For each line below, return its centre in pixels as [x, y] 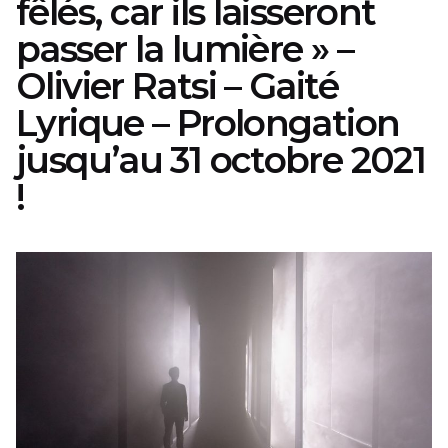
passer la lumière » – [184, 49]
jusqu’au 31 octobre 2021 [221, 160]
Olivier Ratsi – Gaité [177, 86]
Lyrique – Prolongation [208, 123]
